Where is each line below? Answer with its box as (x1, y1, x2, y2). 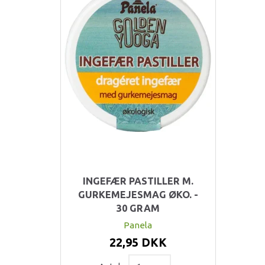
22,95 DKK (109, 235, 167, 249)
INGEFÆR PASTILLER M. (82, 175, 193, 186)
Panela (124, 219, 153, 230)
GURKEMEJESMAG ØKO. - (77, 189, 198, 200)
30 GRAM (116, 202, 160, 214)
